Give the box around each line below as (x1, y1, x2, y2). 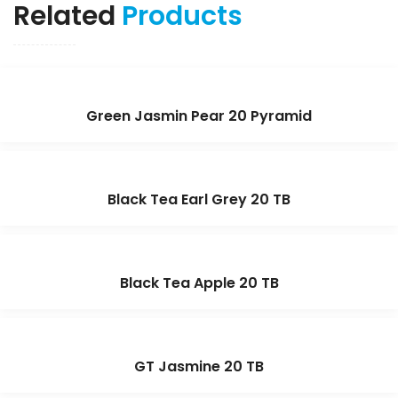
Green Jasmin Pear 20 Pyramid (86, 106, 312, 127)
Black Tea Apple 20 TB (119, 273, 279, 294)
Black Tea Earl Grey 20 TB (107, 189, 291, 211)
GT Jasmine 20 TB (134, 356, 264, 378)
